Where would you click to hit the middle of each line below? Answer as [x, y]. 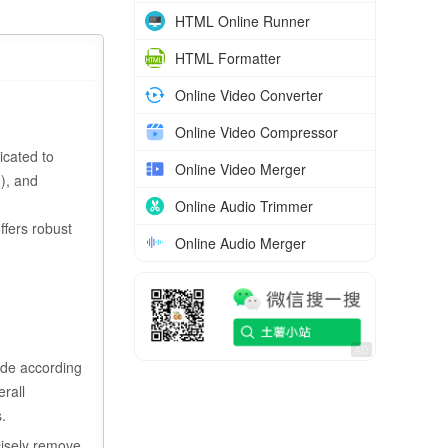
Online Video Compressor [256, 132]
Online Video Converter [249, 95]
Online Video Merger [240, 169]
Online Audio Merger [240, 243]
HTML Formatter [228, 58]
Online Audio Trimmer [244, 206]
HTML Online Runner [242, 21]
